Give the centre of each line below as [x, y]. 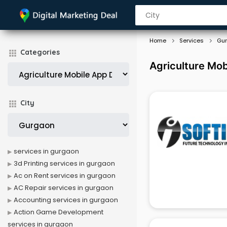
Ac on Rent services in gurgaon [65, 176]
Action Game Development [59, 212]
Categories [40, 52]
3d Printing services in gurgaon [64, 163]
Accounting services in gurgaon [66, 200]
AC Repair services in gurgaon [64, 188]
